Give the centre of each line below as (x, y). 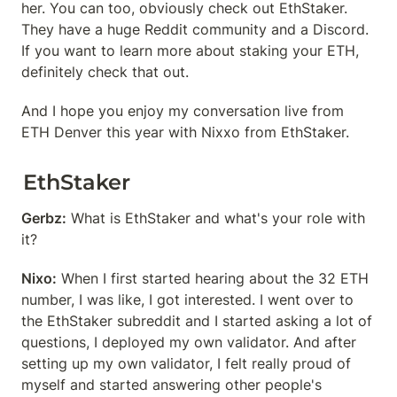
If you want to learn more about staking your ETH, (190, 51)
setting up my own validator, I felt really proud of (186, 363)
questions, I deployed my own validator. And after (189, 342)
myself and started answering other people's (171, 385)
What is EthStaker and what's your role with (216, 218)
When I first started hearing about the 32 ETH (213, 278)
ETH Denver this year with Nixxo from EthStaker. (185, 132)
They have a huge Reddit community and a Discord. (195, 29)
